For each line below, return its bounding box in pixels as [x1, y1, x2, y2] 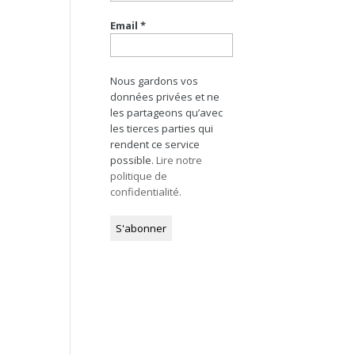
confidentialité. [110, 185, 182, 200]
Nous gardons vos [110, 74, 199, 89]
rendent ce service [110, 137, 200, 152]
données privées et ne [110, 90, 220, 105]
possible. [110, 153, 157, 168]
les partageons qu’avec [110, 105, 223, 120]
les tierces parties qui [110, 121, 214, 136]
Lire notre [156, 153, 203, 168]
